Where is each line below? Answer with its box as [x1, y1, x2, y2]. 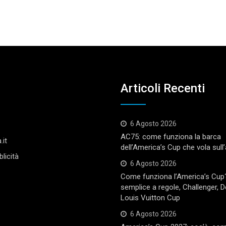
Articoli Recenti [121, 81, 205, 96]
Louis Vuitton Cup [121, 193, 180, 203]
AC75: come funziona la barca [121, 132, 221, 142]
